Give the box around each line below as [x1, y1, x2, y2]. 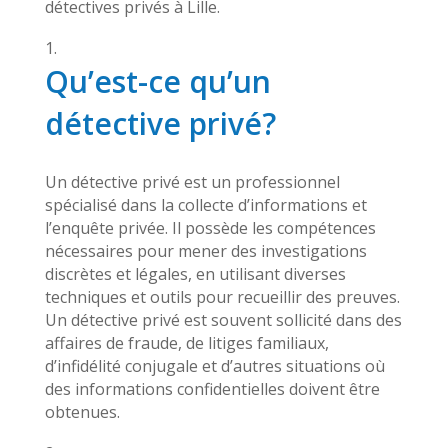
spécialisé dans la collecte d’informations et [44, 194, 367, 216]
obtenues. [44, 401, 120, 423]
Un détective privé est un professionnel [44, 171, 340, 193]
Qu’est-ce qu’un [44, 61, 271, 102]
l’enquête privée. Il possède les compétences [44, 217, 376, 239]
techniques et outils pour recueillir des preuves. [44, 286, 400, 308]
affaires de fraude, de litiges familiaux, [44, 332, 329, 354]
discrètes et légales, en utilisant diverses [44, 263, 346, 285]
